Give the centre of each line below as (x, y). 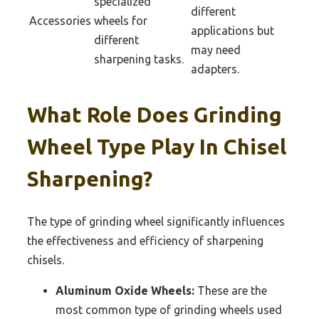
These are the (231, 291)
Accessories (60, 20)
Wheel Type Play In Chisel (157, 146)
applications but (232, 30)
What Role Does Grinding (155, 114)
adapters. (215, 69)
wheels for (121, 20)
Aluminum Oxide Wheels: (125, 291)
